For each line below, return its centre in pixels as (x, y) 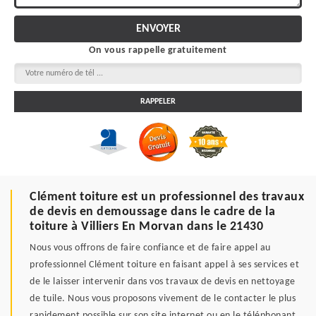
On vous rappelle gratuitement (158, 50)
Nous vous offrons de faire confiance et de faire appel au (150, 248)
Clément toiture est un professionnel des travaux (167, 197)
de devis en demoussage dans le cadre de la (152, 212)
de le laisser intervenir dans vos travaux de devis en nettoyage (163, 281)
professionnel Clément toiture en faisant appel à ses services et (164, 265)
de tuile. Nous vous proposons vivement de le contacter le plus (163, 298)
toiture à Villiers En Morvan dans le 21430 (146, 226)
